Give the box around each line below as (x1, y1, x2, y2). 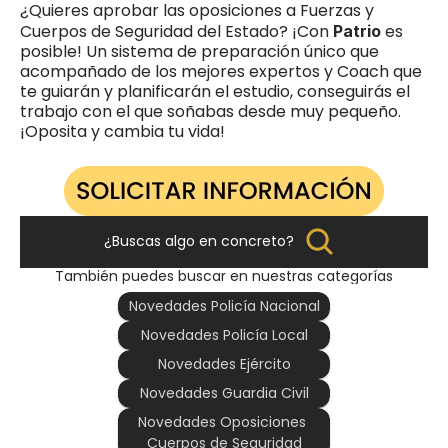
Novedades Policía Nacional (128, 295, 320, 316)
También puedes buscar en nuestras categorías (55, 265, 393, 286)
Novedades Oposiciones (138, 411, 306, 432)
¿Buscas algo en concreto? (103, 231, 294, 252)
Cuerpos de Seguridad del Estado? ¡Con (20, 19, 333, 43)
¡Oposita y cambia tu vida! (20, 119, 229, 143)
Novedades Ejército (157, 353, 291, 374)
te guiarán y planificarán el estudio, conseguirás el (20, 79, 410, 103)
